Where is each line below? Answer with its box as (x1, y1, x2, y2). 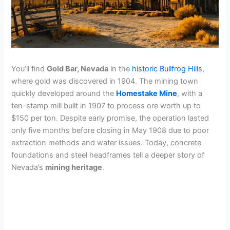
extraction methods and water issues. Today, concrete (11, 138, 202, 147)
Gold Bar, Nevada (47, 64, 109, 73)
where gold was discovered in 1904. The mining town (11, 76, 199, 86)
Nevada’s (11, 162, 46, 172)
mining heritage (45, 162, 103, 172)
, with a (177, 88, 203, 98)
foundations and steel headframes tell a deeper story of (11, 150, 205, 160)
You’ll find (11, 64, 47, 73)
